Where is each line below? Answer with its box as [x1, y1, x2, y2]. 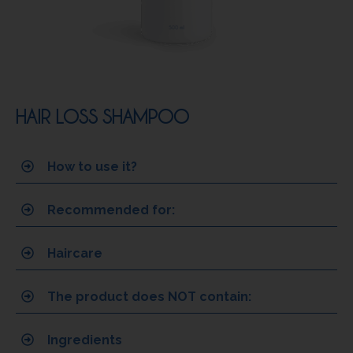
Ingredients [47, 332, 122, 347]
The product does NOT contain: [47, 288, 251, 304]
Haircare [47, 245, 102, 261]
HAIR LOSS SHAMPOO [16, 105, 189, 127]
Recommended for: [47, 202, 175, 217]
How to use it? [47, 158, 137, 174]
